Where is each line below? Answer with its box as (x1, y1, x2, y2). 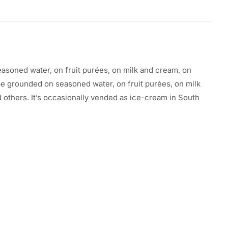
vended (91, 93, 118, 102)
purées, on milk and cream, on (80, 65, 191, 75)
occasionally (43, 93, 89, 102)
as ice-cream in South (118, 93, 199, 102)
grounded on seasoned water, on (5, 79, 128, 89)
